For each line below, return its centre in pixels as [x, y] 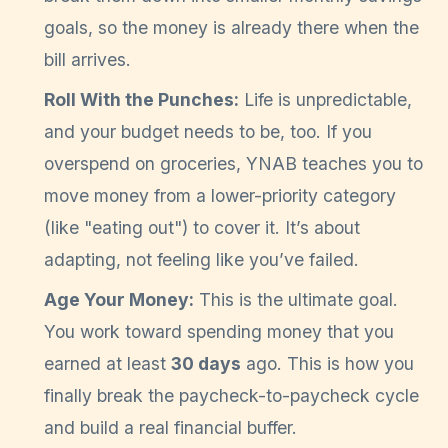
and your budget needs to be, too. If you [208, 132]
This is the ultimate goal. [296, 300]
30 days [206, 364]
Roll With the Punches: [141, 100]
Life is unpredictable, [325, 100]
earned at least [107, 364]
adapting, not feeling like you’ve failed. [201, 260]
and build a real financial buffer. [170, 428]
